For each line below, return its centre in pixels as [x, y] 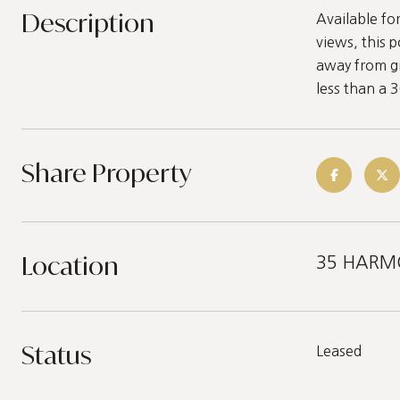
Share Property [106, 173]
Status [56, 355]
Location [70, 266]
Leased [339, 351]
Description [88, 23]
